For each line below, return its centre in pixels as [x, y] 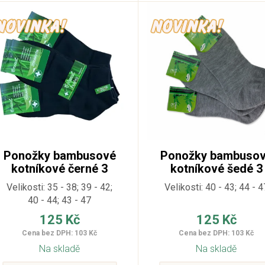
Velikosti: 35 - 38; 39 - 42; [60, 187]
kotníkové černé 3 [60, 168]
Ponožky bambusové [59, 155]
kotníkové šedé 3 [216, 168]
